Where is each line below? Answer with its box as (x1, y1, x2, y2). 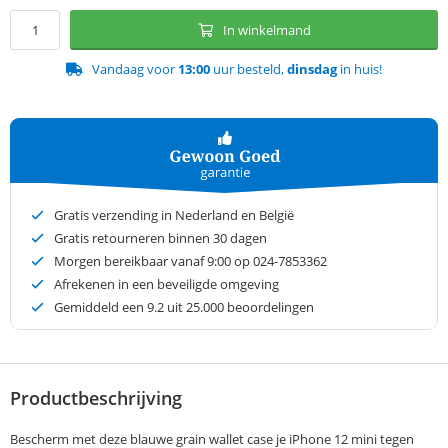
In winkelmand (222, 21, 311, 40)
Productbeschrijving (10, 386, 182, 411)
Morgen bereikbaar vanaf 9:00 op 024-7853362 (54, 252, 327, 271)
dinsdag (287, 60, 337, 79)
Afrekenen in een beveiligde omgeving (54, 275, 279, 294)
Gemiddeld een (54, 298, 147, 317)
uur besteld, (210, 60, 287, 79)
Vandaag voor (92, 60, 178, 79)
